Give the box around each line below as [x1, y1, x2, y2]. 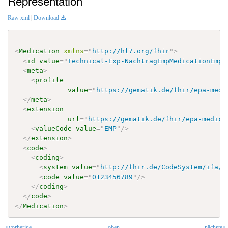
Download [34, 14, 59, 21]
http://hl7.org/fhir [92, 47, 170, 55]
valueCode [35, 124, 72, 132]
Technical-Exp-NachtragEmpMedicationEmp [68, 56, 223, 65]
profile [35, 76, 64, 84]
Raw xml [8, 14, 30, 21]
